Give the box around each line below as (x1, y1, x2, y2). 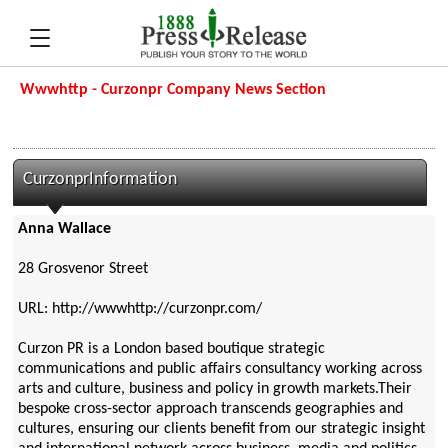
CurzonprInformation (23, 171, 178, 188)
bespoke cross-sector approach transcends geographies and (17, 401, 403, 418)
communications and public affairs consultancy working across (17, 361, 422, 378)
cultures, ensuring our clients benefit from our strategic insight (17, 421, 425, 438)
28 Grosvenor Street (17, 261, 148, 278)
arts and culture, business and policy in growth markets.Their (17, 381, 412, 398)
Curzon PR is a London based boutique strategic (17, 341, 325, 358)
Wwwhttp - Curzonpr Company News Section (20, 82, 327, 98)
